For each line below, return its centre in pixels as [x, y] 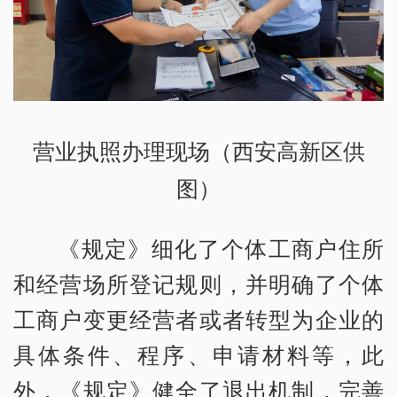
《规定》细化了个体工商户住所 [221, 248]
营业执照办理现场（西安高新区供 [198, 152]
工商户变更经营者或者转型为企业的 [198, 319]
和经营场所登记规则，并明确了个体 [198, 283]
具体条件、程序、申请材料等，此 [198, 354]
